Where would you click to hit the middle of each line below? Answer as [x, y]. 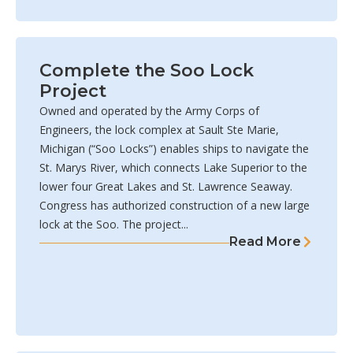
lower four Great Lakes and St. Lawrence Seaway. [166, 187]
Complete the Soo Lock [147, 71]
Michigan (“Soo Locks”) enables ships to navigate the [174, 149]
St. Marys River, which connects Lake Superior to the [173, 168]
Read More [265, 242]
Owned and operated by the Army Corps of [149, 111]
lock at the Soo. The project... [114, 225]
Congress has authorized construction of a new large [175, 206]
